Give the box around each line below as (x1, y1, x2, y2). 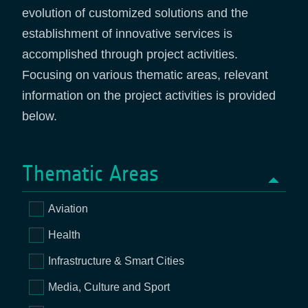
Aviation (48, 203, 89, 214)
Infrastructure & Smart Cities (48, 255, 185, 267)
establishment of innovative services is (22, 27, 232, 41)
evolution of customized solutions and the (22, 6, 248, 20)
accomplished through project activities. (22, 47, 238, 61)
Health (48, 229, 81, 241)
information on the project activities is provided (22, 89, 276, 102)
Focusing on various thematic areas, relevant (22, 68, 268, 82)
